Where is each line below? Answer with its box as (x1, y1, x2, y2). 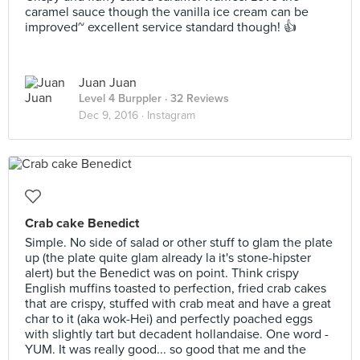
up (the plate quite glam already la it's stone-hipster (25, 250, 311, 266)
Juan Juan (79, 75, 137, 91)
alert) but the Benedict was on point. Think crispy (25, 265, 299, 281)
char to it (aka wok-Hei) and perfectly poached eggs (25, 311, 313, 327)
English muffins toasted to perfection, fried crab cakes (25, 280, 326, 297)
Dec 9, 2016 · (79, 108, 147, 122)
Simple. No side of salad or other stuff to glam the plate (25, 235, 333, 251)
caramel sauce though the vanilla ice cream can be (25, 4, 309, 20)
